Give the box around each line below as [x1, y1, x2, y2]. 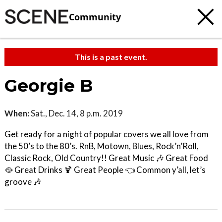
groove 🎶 [4, 176, 42, 187]
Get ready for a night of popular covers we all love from [4, 129, 209, 139]
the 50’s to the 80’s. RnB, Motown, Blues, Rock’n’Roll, [4, 141, 199, 151]
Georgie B [4, 75, 93, 96]
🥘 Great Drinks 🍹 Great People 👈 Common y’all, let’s [4, 165, 206, 175]
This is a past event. [75, 52, 147, 61]
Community [69, 10, 121, 23]
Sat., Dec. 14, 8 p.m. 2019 [29, 108, 123, 118]
